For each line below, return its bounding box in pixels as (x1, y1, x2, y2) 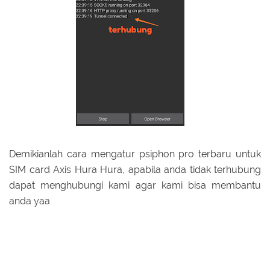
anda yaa (9, 195, 50, 207)
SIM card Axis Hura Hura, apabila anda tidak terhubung (9, 164, 261, 176)
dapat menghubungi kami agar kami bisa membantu (9, 180, 261, 192)
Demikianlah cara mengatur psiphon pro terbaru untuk (9, 148, 261, 160)
